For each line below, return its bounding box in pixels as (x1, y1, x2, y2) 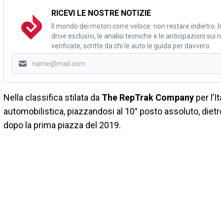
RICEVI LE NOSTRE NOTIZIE (51, 8, 151, 18)
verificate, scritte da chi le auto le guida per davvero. (51, 42, 211, 50)
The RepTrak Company (102, 92, 194, 103)
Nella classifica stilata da (3, 92, 102, 103)
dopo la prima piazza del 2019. (3, 120, 121, 131)
